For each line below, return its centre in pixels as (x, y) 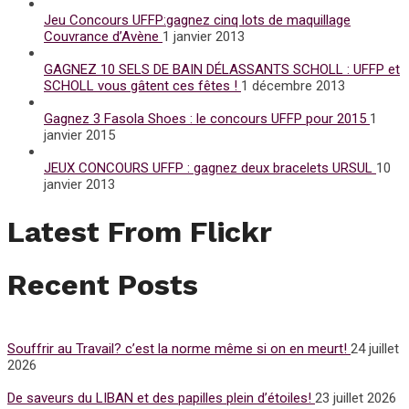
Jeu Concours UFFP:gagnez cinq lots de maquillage (197, 21)
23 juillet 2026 (356, 398)
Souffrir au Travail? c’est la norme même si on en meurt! (179, 348)
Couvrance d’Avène (103, 37)
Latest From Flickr (140, 231)
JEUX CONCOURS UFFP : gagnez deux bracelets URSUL (210, 168)
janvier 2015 (79, 136)
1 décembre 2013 (293, 86)
